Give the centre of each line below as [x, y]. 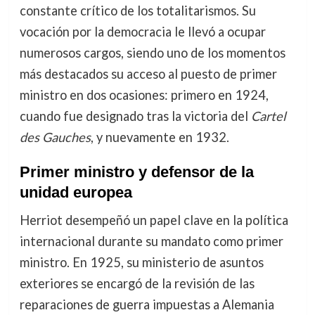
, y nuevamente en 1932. [160, 137]
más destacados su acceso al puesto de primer [148, 73]
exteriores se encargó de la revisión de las [137, 283]
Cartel [268, 116]
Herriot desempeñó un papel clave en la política [154, 220]
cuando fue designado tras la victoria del [135, 116]
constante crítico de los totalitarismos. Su [137, 10]
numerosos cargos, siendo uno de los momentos [152, 52]
